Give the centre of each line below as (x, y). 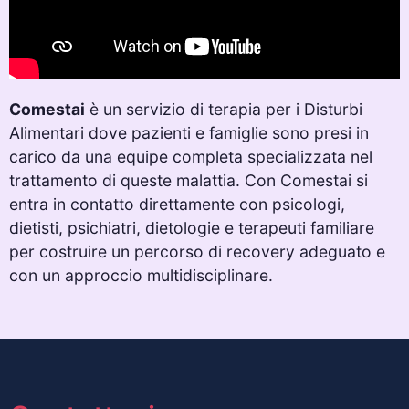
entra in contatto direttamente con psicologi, (177, 204)
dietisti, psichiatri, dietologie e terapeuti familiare (192, 228)
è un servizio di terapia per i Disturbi (224, 110)
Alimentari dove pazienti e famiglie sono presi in (189, 133)
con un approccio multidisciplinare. (141, 276)
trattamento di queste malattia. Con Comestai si (189, 181)
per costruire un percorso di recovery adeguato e (197, 252)
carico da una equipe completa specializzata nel (191, 157)
